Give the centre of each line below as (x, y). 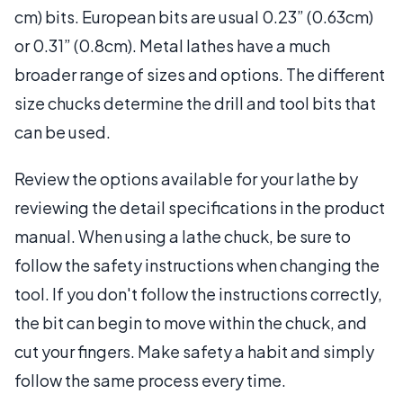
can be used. (63, 131)
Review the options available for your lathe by (186, 178)
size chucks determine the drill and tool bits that (195, 103)
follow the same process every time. (150, 380)
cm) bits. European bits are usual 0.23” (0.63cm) (194, 16)
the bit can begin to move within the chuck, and (191, 322)
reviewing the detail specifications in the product (200, 207)
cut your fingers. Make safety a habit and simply (194, 351)
